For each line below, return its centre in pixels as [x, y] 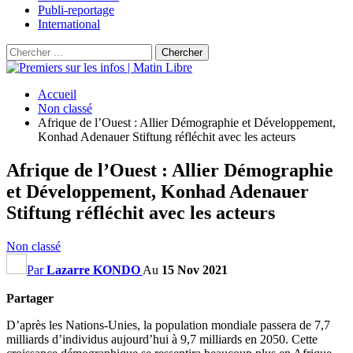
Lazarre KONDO [93, 269]
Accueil [57, 94]
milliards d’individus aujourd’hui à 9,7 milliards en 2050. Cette [162, 339]
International [69, 24]
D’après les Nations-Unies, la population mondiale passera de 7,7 [168, 325]
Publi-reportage [76, 10]
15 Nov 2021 [195, 269]
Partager [30, 298]
